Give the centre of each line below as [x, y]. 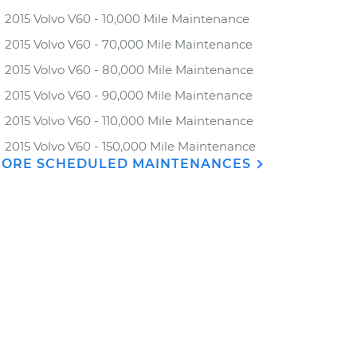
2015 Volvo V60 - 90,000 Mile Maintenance [129, 95]
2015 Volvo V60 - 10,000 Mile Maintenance [127, 19]
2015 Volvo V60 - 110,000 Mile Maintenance [129, 121]
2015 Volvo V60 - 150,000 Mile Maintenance [130, 146]
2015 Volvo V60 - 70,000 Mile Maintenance [129, 44]
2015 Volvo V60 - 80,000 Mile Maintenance [129, 70]
